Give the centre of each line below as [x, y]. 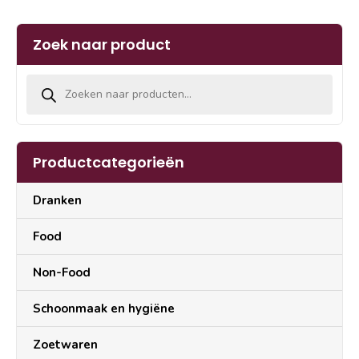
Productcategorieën [109, 163]
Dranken [57, 201]
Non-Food [62, 273]
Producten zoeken [77, 78]
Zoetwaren [65, 345]
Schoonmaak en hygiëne [104, 309]
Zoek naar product [102, 45]
